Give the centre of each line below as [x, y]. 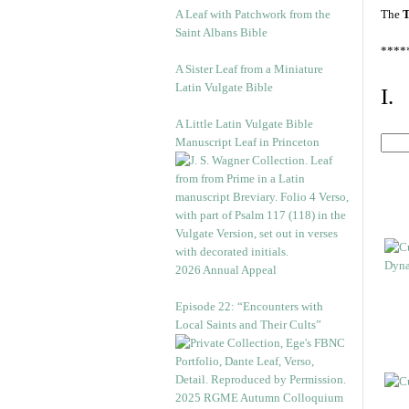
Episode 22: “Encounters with [249, 306]
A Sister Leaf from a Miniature [249, 69]
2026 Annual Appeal [226, 270]
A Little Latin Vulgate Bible [244, 124]
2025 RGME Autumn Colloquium [259, 398]
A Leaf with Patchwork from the [253, 14]
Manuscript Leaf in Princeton [247, 142]
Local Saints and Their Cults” [248, 325]
